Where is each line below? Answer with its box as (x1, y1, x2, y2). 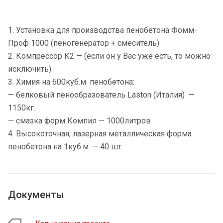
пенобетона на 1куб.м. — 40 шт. (8, 142, 125, 151)
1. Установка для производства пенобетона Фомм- (8, 25, 197, 35)
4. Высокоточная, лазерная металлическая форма (8, 129, 192, 138)
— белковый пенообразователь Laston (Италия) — (8, 90, 195, 100)
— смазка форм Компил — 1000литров (8, 116, 153, 125)
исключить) (8, 64, 51, 74)
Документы (8, 189, 64, 201)
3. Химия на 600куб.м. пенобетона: (8, 77, 134, 87)
